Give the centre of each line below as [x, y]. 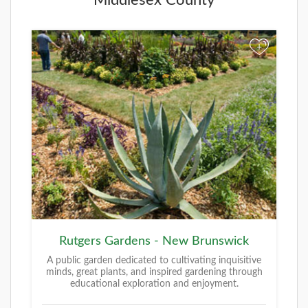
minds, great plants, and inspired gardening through [154, 272]
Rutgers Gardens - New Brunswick [154, 241]
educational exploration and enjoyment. [154, 284]
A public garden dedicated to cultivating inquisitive [154, 260]
